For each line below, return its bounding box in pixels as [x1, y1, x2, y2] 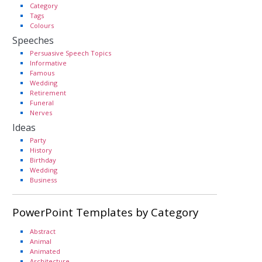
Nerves [30, 108, 52, 117]
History [30, 145, 52, 154]
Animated [30, 246, 60, 256]
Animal [30, 236, 51, 246]
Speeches [12, 33, 54, 47]
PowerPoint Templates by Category [12, 204, 198, 219]
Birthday [30, 155, 56, 164]
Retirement [30, 88, 66, 97]
